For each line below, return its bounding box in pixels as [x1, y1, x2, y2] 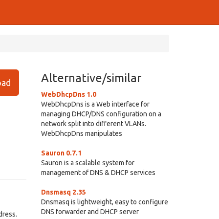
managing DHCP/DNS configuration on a [41, 110, 161, 118]
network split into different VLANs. [41, 120, 146, 128]
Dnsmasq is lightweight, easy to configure [41, 198, 168, 206]
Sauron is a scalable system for [41, 159, 134, 167]
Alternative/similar [41, 71, 141, 85]
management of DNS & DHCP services [41, 169, 155, 176]
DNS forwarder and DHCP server [41, 208, 139, 216]
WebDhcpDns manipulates [41, 130, 122, 137]
